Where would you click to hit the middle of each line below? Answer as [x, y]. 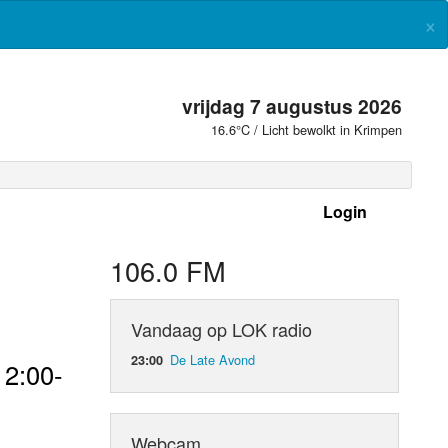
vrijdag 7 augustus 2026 [292, 106]
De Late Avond [213, 359]
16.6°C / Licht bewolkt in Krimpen [307, 129]
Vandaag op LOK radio [222, 328]
